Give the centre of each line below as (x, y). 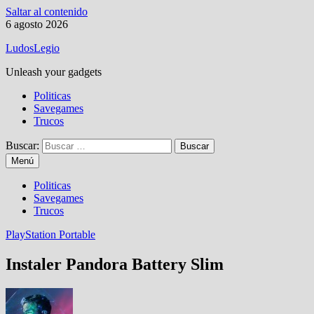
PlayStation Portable (50, 234)
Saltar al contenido (47, 12)
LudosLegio (33, 48)
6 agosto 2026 (37, 24)
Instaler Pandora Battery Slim (115, 264)
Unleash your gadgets (54, 72)
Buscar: (22, 145)
